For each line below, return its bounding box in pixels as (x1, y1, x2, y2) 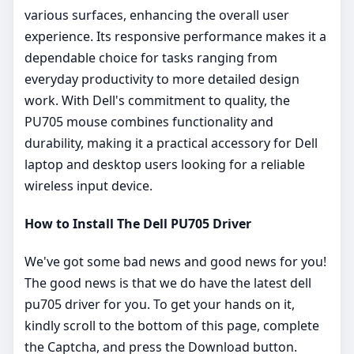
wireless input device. (24, 176, 156, 194)
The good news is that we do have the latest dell (24, 274, 311, 292)
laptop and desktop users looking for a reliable (24, 155, 305, 173)
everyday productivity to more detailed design (24, 70, 299, 88)
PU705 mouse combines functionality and (24, 112, 273, 130)
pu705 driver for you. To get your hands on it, (24, 296, 295, 314)
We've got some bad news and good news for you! (24, 253, 326, 271)
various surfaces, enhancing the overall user (24, 6, 289, 24)
